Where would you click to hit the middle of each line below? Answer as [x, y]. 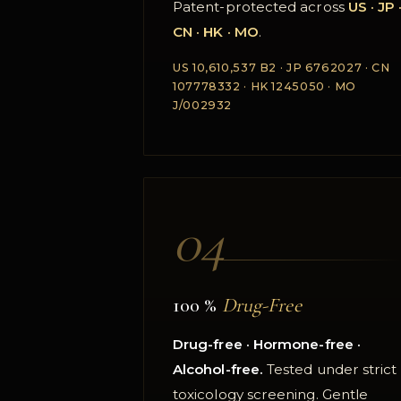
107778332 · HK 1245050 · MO [264, 87]
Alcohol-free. [218, 370]
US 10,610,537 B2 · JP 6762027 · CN [282, 68]
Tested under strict [330, 370]
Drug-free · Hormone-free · [267, 345]
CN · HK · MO [216, 32]
